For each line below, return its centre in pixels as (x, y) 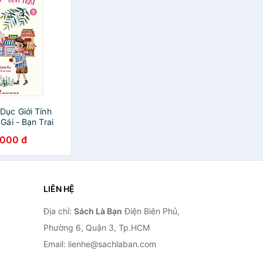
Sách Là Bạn (98, 211)
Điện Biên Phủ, (151, 211)
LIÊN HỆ (59, 189)
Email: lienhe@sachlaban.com (100, 244)
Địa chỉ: (58, 211)
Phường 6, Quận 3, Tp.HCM (96, 227)
